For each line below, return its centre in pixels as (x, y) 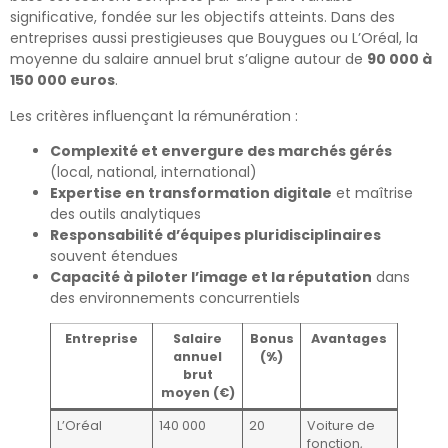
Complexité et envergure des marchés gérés (221, 151)
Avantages (349, 339)
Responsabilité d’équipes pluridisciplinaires (215, 235)
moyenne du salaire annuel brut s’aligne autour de (188, 59)
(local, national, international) (153, 172)
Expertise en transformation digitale (191, 193)
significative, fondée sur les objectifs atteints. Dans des (202, 17)
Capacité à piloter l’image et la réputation (211, 277)
